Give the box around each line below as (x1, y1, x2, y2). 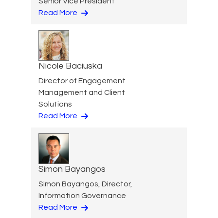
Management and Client (38, 89, 125, 96)
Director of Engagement (38, 77, 126, 85)
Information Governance (38, 192, 126, 200)
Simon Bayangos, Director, (38, 180, 132, 188)
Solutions (38, 100, 72, 108)
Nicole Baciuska (38, 61, 102, 71)
